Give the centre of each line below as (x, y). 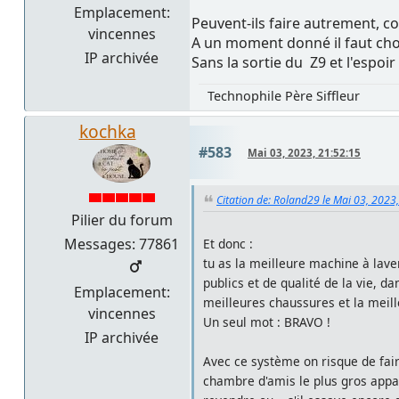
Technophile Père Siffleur (284, 95)
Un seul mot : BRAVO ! (267, 322)
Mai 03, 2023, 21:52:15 (304, 152)
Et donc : (228, 243)
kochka (107, 131)
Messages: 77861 (122, 244)
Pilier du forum (122, 220)
